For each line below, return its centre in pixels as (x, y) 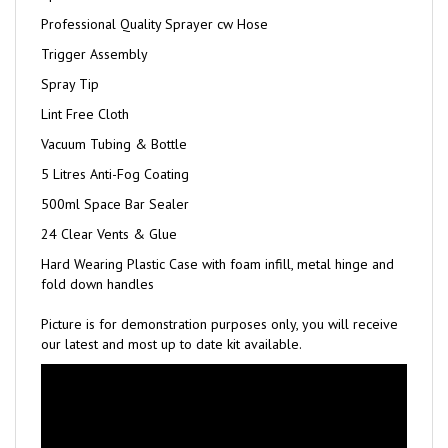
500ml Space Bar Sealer (115, 181)
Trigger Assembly (94, 31)
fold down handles (97, 261)
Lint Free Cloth (85, 91)
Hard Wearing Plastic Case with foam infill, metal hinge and (217, 241)
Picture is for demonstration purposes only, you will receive (219, 301)
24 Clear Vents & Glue (109, 211)
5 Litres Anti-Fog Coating (115, 151)
